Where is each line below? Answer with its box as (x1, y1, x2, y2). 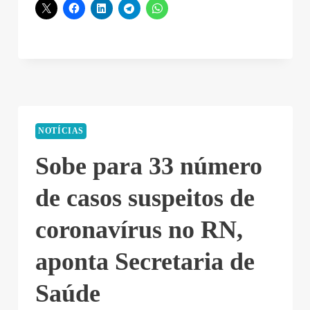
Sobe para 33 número (35, 188, 262, 217)
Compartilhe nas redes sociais (35, 16, 140, 26)
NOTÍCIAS (38, 163, 84, 173)
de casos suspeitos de (35, 220, 255, 248)
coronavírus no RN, (35, 252, 243, 280)
